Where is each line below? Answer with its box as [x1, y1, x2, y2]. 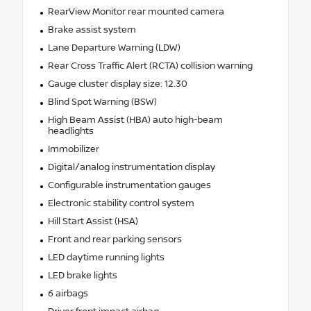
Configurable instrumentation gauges [47, 179, 211, 191]
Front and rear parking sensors [47, 233, 182, 245]
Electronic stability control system [47, 197, 194, 209]
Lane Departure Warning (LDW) [47, 42, 180, 53]
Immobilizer [47, 143, 99, 155]
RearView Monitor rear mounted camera [47, 6, 224, 17]
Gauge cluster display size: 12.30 [47, 78, 187, 90]
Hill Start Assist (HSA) [47, 215, 138, 227]
